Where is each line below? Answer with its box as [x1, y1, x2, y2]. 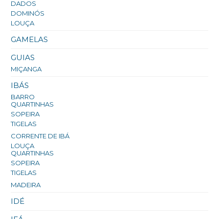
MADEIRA [11, 181, 41, 189]
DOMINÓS [11, 9, 45, 18]
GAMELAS [11, 35, 48, 44]
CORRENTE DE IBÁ [11, 132, 70, 140]
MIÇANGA [11, 65, 42, 73]
